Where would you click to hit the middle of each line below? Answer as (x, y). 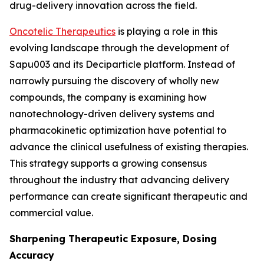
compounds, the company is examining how (108, 97)
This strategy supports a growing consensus (108, 163)
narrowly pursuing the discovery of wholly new (114, 81)
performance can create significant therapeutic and (128, 196)
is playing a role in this (166, 31)
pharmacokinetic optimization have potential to (118, 130)
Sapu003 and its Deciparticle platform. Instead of (122, 64)
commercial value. (51, 213)
